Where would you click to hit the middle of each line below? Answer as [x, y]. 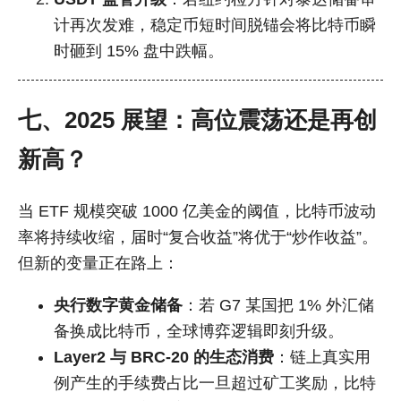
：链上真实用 [322, 357]
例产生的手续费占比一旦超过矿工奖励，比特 [215, 383]
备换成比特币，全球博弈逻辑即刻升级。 [199, 331]
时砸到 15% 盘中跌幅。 [139, 51]
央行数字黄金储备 [118, 305]
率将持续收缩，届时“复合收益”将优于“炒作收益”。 [198, 237]
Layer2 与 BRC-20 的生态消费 [164, 357]
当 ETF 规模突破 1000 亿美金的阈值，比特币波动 [197, 211]
